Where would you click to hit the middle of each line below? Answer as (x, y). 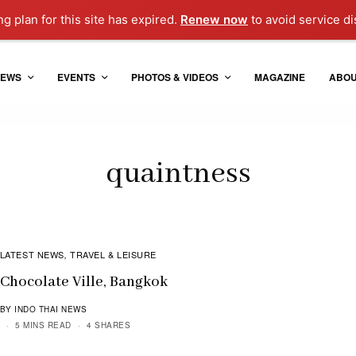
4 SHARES (109, 325)
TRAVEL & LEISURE (113, 254)
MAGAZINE (279, 77)
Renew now (214, 19)
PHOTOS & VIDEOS (174, 77)
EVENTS (76, 77)
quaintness (178, 174)
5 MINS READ (43, 325)
